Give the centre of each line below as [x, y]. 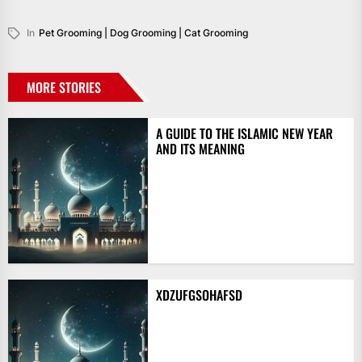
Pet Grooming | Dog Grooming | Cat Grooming [143, 32]
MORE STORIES [64, 87]
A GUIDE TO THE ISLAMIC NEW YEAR [244, 133]
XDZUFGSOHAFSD [199, 295]
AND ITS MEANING [200, 148]
